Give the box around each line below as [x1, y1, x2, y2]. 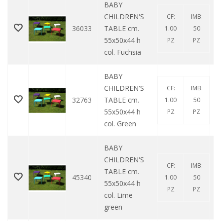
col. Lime [104, 190, 133, 200]
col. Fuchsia [104, 47, 141, 57]
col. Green [104, 119, 136, 129]
